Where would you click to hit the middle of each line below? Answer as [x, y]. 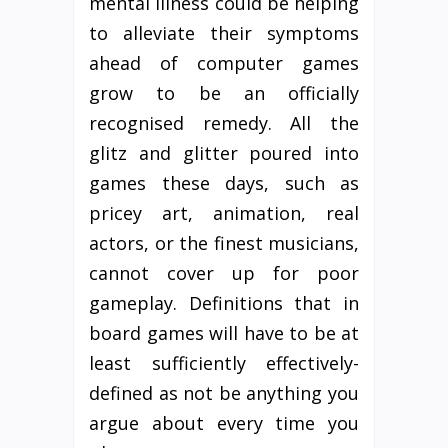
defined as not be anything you [224, 393]
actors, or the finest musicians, [224, 243]
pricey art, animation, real [224, 213]
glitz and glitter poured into [224, 153]
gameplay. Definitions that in [224, 303]
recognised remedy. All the [224, 123]
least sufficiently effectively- [224, 363]
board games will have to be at [224, 333]
